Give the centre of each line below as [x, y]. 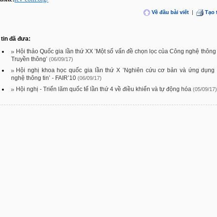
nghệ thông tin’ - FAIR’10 [44, 78]
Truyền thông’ [29, 59]
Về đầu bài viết [170, 12]
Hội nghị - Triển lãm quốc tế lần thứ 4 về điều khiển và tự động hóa [104, 89]
